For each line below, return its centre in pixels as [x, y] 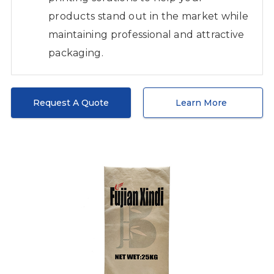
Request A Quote [71, 102]
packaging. [76, 53]
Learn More [202, 102]
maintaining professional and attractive [146, 34]
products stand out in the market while [148, 16]
